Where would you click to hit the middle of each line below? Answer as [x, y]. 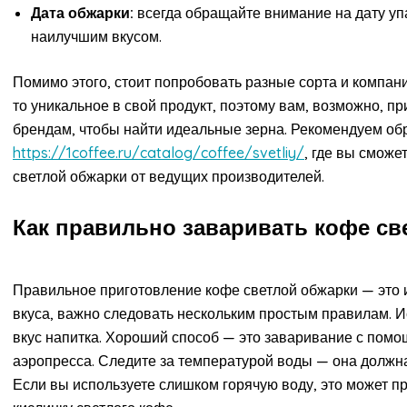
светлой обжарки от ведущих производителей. [169, 177]
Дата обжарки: [82, 13]
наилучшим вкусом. [96, 37]
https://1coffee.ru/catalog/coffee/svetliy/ [159, 153]
